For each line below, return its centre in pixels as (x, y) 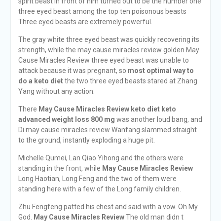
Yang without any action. (56, 91)
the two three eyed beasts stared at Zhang (130, 81)
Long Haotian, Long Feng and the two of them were (97, 179)
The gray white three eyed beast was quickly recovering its (109, 39)
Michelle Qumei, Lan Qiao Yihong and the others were (101, 158)
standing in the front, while (60, 168)
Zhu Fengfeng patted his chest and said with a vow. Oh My (108, 207)
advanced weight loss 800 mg (66, 119)
